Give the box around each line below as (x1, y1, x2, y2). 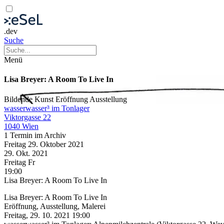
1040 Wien (4, 121, 38, 130)
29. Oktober (28, 139, 68, 148)
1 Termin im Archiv (4, 130, 66, 139)
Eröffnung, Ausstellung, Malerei (4, 201, 105, 210)
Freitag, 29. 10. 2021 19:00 (4, 210, 90, 219)
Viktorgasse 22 (4, 112, 51, 121)
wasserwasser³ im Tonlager (4, 103, 89, 112)
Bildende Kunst (4, 94, 55, 103)
